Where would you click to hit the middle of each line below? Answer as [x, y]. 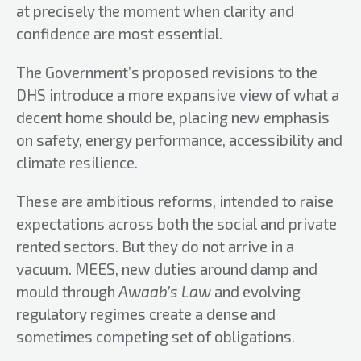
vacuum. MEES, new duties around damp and [167, 269]
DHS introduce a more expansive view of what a [178, 95]
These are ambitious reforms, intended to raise [175, 201]
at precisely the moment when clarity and [155, 11]
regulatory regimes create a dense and [146, 314]
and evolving [256, 291]
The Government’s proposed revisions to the [167, 72]
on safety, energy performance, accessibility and [179, 140]
